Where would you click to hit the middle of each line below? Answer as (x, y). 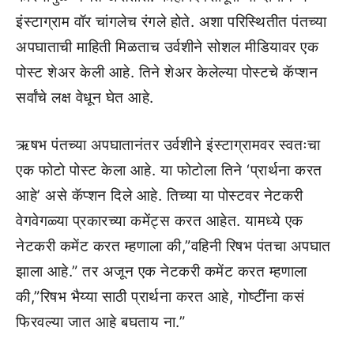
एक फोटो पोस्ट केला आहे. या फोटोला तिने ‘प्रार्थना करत (169, 170)
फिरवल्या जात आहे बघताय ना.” (100, 322)
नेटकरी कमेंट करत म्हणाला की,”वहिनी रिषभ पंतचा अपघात (173, 246)
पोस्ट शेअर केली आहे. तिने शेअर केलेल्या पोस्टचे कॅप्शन (167, 72)
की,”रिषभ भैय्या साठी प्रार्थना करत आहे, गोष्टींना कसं (160, 297)
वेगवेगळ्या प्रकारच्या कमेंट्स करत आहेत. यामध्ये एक (160, 221)
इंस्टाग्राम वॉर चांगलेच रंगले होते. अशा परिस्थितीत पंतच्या (171, 21)
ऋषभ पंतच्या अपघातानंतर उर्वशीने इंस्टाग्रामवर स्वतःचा (168, 145)
